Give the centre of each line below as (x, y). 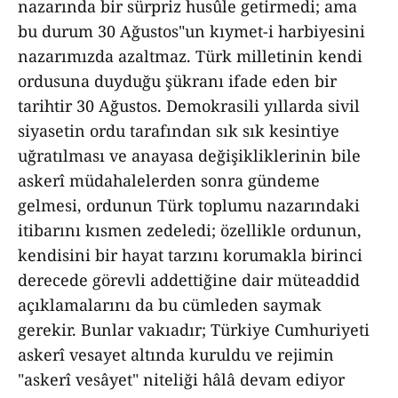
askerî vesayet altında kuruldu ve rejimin (176, 354)
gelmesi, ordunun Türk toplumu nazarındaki (189, 205)
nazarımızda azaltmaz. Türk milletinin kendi (190, 56)
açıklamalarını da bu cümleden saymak (170, 305)
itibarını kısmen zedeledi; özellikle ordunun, (190, 230)
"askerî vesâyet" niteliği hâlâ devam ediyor (181, 379)
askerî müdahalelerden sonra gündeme (169, 180)
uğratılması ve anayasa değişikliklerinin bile (189, 155)
